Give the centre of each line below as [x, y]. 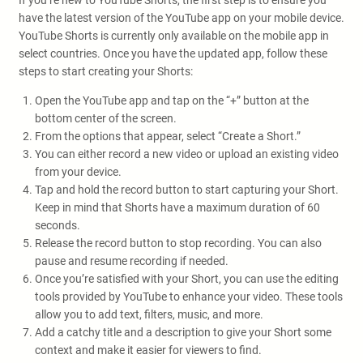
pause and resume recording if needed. [132, 261]
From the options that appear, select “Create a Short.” [168, 136]
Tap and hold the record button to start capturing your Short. [187, 190]
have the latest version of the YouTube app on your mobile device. [181, 18]
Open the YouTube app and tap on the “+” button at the [172, 100]
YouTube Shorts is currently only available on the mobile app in [174, 36]
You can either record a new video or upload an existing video [187, 154]
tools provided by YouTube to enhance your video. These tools [189, 297]
